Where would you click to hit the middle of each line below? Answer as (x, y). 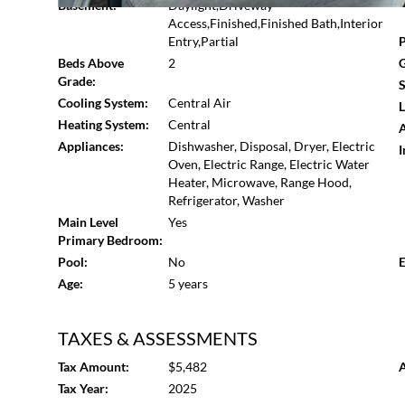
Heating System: (104, 124)
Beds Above (91, 63)
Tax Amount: (94, 367)
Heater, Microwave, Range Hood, (259, 182)
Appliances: (91, 146)
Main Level (88, 222)
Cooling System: (103, 103)
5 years (188, 283)
